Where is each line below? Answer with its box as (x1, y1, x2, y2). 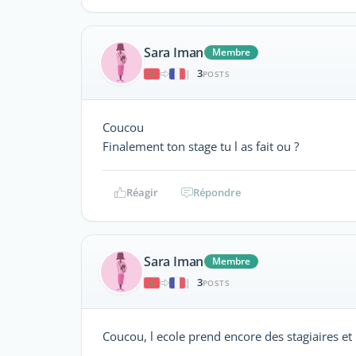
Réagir (126, 184, 158, 199)
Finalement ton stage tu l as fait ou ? (103, 137, 299, 154)
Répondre (193, 184, 241, 199)
